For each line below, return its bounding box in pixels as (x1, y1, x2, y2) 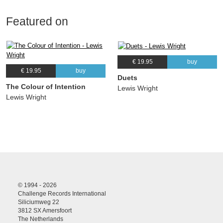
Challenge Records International (18, 191, 106, 197)
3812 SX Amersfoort (18, 208, 72, 214)
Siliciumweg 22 (18, 199, 59, 206)
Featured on (6, 15, 68, 28)
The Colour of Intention (6, 82, 86, 91)
